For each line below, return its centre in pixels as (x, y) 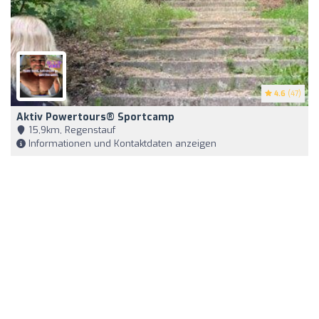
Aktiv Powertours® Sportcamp (95, 117)
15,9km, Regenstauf (70, 130)
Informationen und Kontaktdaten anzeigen (121, 143)
